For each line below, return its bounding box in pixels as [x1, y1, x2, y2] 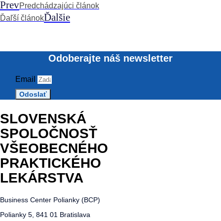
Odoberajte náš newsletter [48, 53, 173, 64]
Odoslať [19, 90, 47, 99]
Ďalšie [44, 11, 70, 23]
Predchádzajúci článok [19, 1, 99, 10]
